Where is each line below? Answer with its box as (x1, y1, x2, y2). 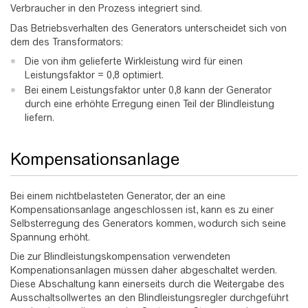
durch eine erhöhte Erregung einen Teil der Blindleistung (25, 98, 274, 109)
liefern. (25, 111, 54, 123)
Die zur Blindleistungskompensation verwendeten (10, 251, 230, 263)
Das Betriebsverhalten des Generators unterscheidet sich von (10, 22, 287, 34)
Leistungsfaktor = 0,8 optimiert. (25, 69, 164, 81)
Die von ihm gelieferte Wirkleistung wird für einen (25, 56, 243, 67)
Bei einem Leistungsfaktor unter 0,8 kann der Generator (25, 84, 272, 96)
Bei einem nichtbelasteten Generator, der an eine (10, 190, 225, 201)
